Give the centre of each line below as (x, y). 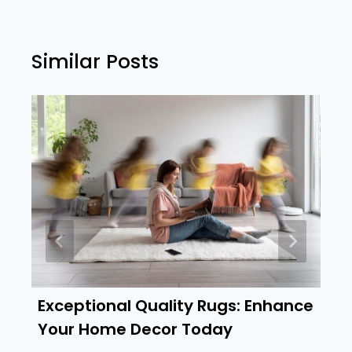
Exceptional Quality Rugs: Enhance (176, 306)
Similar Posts (95, 62)
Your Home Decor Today (135, 330)
